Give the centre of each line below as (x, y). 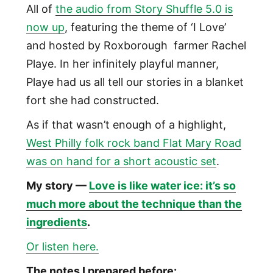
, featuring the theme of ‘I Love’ (145, 27)
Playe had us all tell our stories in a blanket (135, 82)
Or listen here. (62, 247)
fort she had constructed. (92, 101)
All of (41, 9)
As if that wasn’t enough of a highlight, (126, 125)
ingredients (56, 222)
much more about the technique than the (134, 204)
